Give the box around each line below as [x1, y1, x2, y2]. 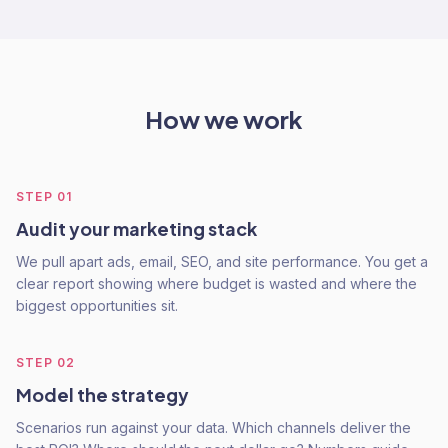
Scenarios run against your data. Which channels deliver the [16, 419, 411, 436]
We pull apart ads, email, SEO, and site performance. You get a [16, 253, 428, 270]
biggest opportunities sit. [16, 297, 178, 314]
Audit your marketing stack [16, 217, 257, 240]
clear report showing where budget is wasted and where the [16, 275, 417, 292]
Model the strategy [16, 383, 189, 406]
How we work [145, 104, 303, 134]
